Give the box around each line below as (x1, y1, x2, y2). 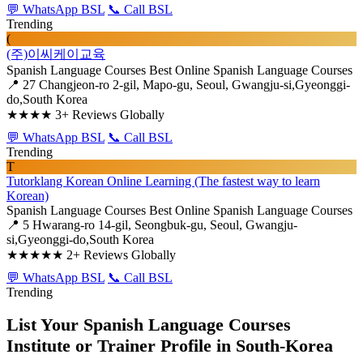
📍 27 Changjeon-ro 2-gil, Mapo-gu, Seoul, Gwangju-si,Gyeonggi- (6, 78, 350, 92)
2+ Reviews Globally (66, 248, 176, 262)
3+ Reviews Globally (55, 108, 164, 122)
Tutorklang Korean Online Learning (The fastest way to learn (6, 174, 320, 188)
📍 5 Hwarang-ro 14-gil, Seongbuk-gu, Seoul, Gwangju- (6, 218, 297, 232)
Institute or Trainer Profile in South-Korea (6, 335, 333, 357)
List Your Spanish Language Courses (6, 314, 291, 335)
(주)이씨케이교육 (6, 47, 105, 61)
